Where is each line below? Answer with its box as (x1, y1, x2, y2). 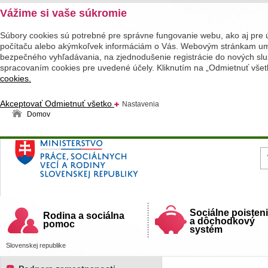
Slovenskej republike (6, 242, 66, 249)
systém (190, 224, 223, 234)
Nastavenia (122, 100, 159, 108)
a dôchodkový (190, 216, 255, 226)
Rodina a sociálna (43, 211, 124, 221)
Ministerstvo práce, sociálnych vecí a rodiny (18, 151, 216, 162)
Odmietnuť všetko (45, 99, 114, 108)
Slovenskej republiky (18, 164, 111, 175)
